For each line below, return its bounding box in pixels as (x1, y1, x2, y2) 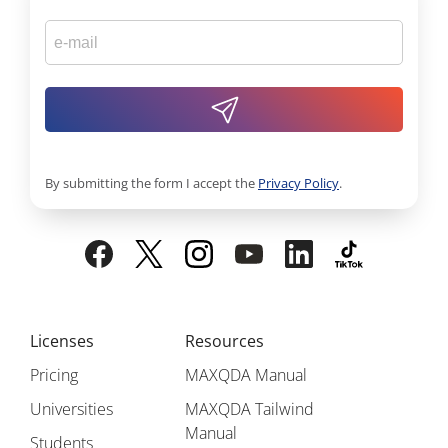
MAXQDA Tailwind (185, 398, 315, 421)
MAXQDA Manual (185, 364, 308, 387)
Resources (185, 330, 265, 353)
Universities (30, 398, 113, 421)
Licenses (30, 330, 94, 353)
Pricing (30, 364, 78, 387)
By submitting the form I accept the (45, 174, 258, 193)
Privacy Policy (258, 174, 339, 193)
